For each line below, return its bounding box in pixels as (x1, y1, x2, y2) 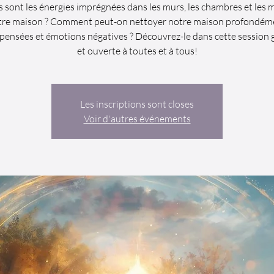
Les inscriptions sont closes (80, 98, 194, 110)
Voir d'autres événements (83, 113, 191, 125)
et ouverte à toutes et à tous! (76, 45, 198, 57)
